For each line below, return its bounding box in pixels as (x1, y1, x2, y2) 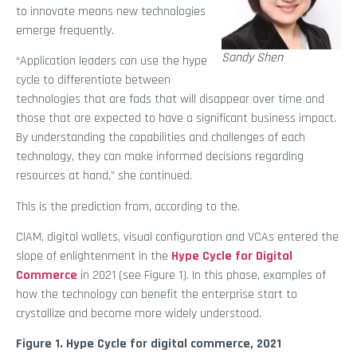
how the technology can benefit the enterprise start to (16, 286, 297, 304)
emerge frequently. (16, 22, 114, 39)
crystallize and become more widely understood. (16, 305, 261, 323)
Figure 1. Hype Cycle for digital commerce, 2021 (16, 335, 281, 353)
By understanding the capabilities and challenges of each (16, 129, 305, 147)
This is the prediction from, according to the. (16, 198, 240, 215)
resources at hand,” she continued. (16, 167, 192, 185)
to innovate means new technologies (16, 2, 206, 20)
